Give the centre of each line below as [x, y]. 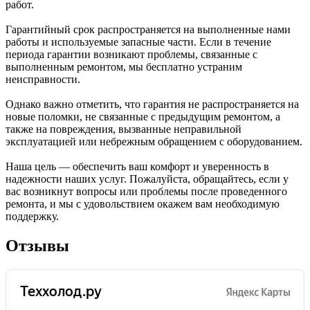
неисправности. [43, 80]
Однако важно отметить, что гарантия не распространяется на [152, 104]
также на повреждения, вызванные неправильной [124, 129]
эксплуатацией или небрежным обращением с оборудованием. [154, 142]
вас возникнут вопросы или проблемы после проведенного [146, 192]
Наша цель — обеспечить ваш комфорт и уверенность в [137, 167]
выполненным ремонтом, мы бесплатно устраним [124, 67]
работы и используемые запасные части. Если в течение [138, 42]
